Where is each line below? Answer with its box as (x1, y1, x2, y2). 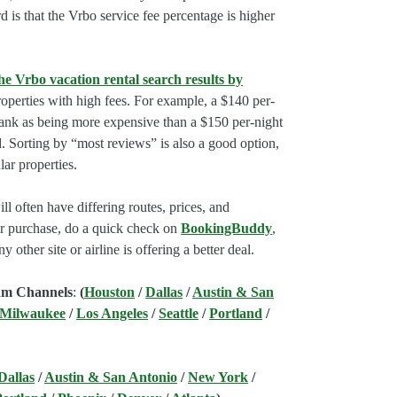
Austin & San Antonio (44, 370, 178, 385)
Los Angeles (76, 306, 149, 322)
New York (188, 370, 249, 385)
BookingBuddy (181, 221, 273, 237)
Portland (209, 306, 263, 322)
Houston (84, 284, 136, 300)
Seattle (159, 306, 199, 322)
